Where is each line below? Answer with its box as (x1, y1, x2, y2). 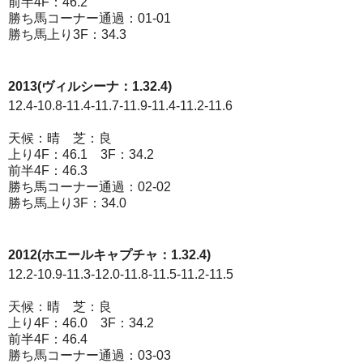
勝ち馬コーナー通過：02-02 (8, 180, 171, 194)
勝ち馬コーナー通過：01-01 (8, 11, 171, 25)
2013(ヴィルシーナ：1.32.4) (8, 79, 172, 93)
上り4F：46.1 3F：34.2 (8, 147, 154, 161)
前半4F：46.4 (8, 332, 88, 346)
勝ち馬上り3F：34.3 (8, 28, 126, 41)
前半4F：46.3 (8, 164, 88, 177)
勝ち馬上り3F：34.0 (8, 196, 126, 210)
